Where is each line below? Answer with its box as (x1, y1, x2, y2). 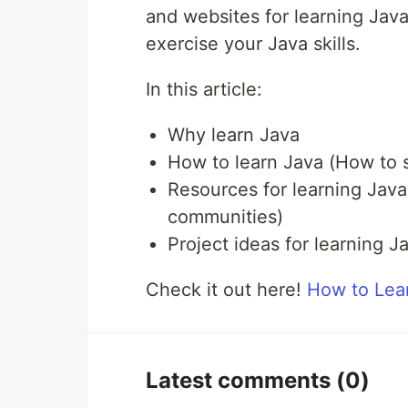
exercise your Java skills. (146, 33, 361, 56)
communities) (168, 206, 283, 229)
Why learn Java (168, 124, 300, 147)
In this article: (146, 78, 262, 101)
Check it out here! (146, 279, 307, 301)
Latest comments (146, 367, 336, 394)
